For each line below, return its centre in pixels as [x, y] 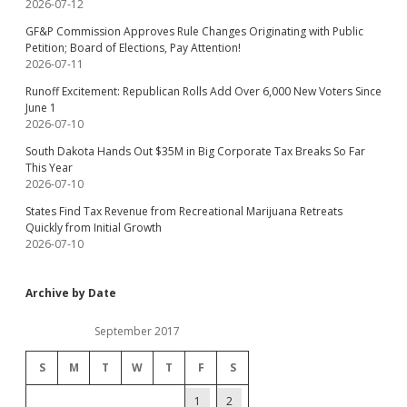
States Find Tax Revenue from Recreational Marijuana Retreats [184, 212]
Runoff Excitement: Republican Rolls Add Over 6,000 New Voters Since [203, 92]
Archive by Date [71, 293]
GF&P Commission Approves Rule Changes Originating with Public [194, 32]
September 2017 [137, 332]
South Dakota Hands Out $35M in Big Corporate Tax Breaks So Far [195, 152]
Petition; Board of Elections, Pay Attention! [133, 48]
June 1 [41, 108]
